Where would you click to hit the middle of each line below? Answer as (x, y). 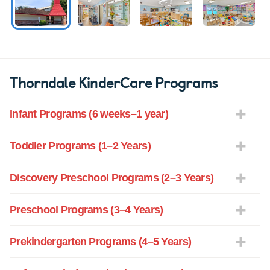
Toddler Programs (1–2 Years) (80, 146)
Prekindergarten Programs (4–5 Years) (101, 242)
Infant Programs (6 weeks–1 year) (89, 114)
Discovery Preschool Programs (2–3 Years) (112, 178)
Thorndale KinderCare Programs (114, 82)
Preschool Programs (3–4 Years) (86, 210)
